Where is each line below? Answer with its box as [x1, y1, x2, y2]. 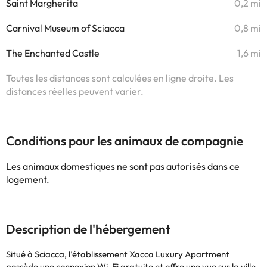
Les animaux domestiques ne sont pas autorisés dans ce [6, 160, 240, 172]
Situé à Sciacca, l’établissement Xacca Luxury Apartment [6, 249, 229, 260]
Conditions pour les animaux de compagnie [6, 133, 243, 148]
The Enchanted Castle [6, 47, 100, 59]
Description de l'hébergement [6, 221, 170, 237]
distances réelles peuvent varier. [6, 85, 144, 97]
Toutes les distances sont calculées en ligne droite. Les [6, 72, 234, 84]
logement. [6, 173, 49, 185]
